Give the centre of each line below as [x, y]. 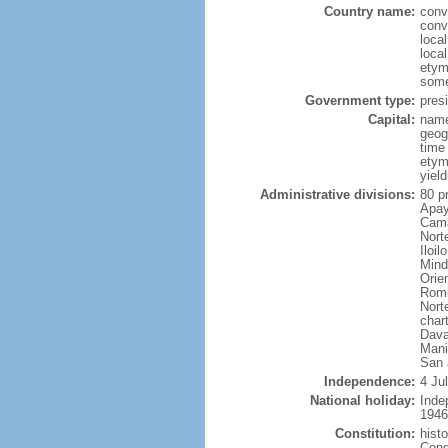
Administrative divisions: [337, 194]
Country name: [369, 11]
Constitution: [374, 433]
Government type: [359, 100]
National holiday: [362, 400]
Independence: [369, 381]
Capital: [391, 119]
